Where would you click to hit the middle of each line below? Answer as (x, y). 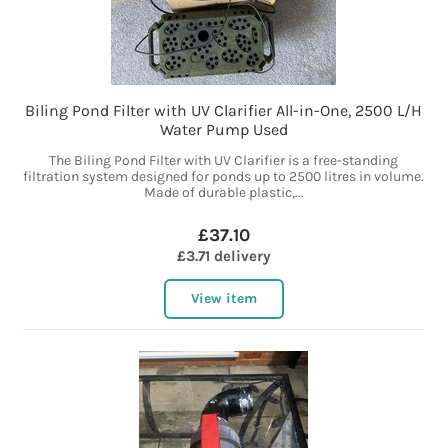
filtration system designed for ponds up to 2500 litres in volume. (224, 177)
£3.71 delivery (223, 256)
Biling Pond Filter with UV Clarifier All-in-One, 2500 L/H (224, 111)
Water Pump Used (223, 130)
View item (223, 299)
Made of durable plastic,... (223, 193)
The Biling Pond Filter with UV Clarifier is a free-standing (224, 161)
